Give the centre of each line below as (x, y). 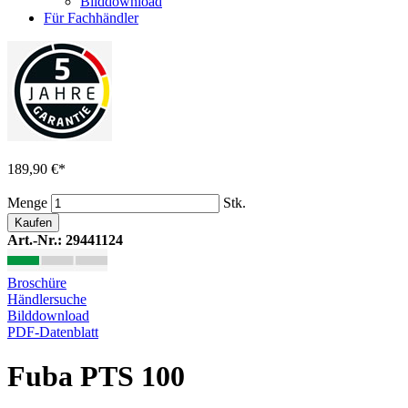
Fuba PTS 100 (96, 377)
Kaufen (33, 223)
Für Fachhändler (91, 18)
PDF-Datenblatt (53, 332)
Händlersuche (47, 299)
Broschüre (37, 283)
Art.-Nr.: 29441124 (65, 240)
